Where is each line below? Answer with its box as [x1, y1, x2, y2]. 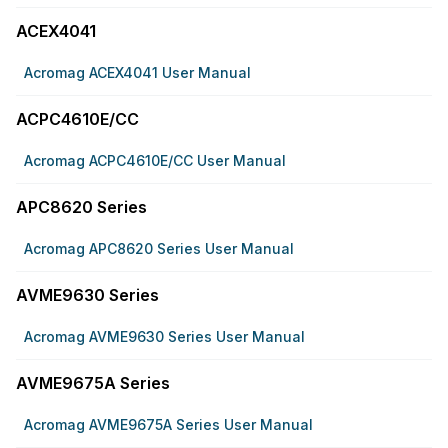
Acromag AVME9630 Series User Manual [24, 328, 305, 345]
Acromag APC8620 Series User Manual [24, 240, 294, 257]
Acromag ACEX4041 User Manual [24, 64, 251, 81]
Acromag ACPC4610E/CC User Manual [24, 152, 286, 169]
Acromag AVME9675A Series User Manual [24, 416, 313, 433]
